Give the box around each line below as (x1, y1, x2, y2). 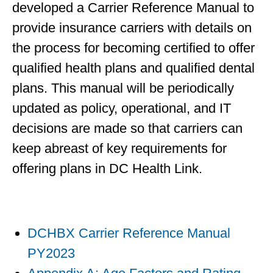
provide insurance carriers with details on (12, 20, 252, 35)
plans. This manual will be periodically (12, 80, 234, 96)
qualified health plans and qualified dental (12, 60, 255, 76)
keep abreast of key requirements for (12, 141, 227, 156)
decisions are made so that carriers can (12, 121, 243, 136)
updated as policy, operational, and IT (12, 101, 231, 116)
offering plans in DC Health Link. (12, 161, 202, 176)
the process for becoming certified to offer (12, 40, 255, 55)
